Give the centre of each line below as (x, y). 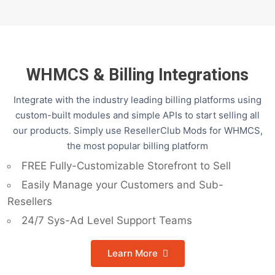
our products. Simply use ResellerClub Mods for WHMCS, (137, 131)
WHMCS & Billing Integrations (137, 75)
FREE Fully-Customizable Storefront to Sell (126, 166)
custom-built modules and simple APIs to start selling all (137, 115)
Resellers (30, 202)
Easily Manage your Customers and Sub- (122, 185)
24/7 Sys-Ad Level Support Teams (107, 221)
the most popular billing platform (137, 146)
